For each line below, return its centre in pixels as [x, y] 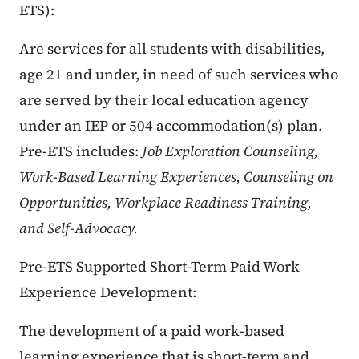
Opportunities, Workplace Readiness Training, [165, 203]
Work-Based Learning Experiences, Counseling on [176, 177]
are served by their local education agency [164, 100]
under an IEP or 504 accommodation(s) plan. [171, 126]
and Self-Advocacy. [79, 228]
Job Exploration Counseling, [230, 151]
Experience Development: [108, 292]
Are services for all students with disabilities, [172, 49]
